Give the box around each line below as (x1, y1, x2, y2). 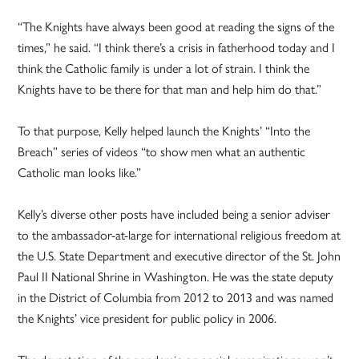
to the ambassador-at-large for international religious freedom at (18, 225, 341, 244)
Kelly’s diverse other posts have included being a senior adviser (18, 204, 331, 224)
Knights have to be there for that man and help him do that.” (18, 79, 322, 99)
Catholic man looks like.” (18, 163, 142, 182)
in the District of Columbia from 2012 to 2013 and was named (18, 288, 334, 307)
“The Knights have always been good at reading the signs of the (18, 17, 335, 36)
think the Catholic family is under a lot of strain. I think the (18, 58, 310, 78)
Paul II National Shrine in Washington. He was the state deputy (18, 267, 334, 286)
